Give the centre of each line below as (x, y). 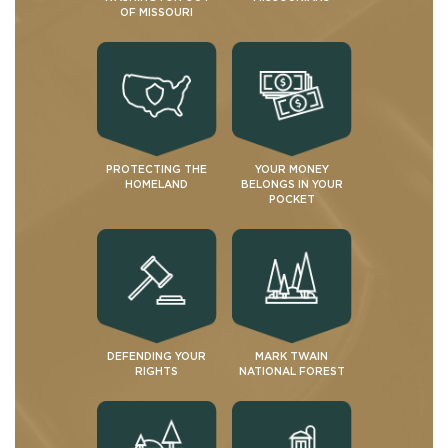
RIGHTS (156, 371)
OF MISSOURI (156, 12)
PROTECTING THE (156, 169)
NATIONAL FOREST (291, 371)
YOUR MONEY (291, 169)
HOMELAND (156, 184)
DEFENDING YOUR (156, 356)
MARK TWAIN (291, 356)
